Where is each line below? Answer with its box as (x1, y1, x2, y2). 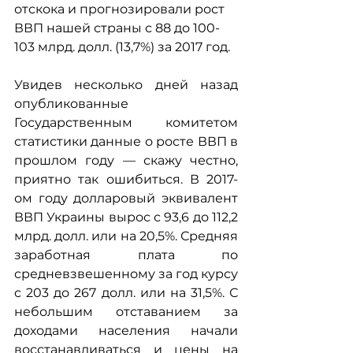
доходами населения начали (14, 323, 238, 338)
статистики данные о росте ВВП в (14, 134, 238, 149)
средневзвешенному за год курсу (14, 266, 238, 281)
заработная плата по (14, 247, 238, 262)
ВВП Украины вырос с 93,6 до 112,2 (14, 210, 238, 225)
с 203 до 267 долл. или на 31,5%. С (14, 285, 238, 300)
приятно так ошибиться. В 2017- (14, 172, 238, 187)
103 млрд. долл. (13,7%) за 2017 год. (14, 39, 230, 54)
